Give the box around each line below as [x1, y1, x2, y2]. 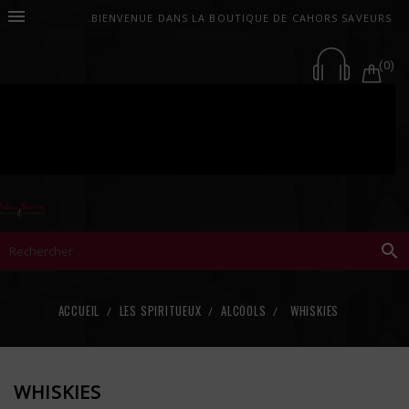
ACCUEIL [58, 300, 100, 320]
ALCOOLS [221, 300, 267, 320]
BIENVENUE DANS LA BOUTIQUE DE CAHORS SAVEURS [90, 11, 393, 25]
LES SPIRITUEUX [119, 300, 202, 320]
